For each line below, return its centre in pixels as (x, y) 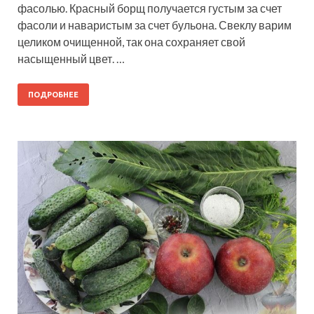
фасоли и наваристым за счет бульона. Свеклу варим (155, 25)
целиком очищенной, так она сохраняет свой (131, 42)
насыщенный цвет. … (71, 59)
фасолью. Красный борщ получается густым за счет (150, 8)
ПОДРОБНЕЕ (53, 95)
